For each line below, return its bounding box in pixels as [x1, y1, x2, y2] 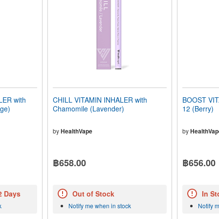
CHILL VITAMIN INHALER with [52, 95, 147, 105]
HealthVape [60, 127, 92, 135]
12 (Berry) [182, 104, 214, 113]
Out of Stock [72, 189, 114, 199]
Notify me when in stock [68, 201, 131, 210]
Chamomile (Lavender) [52, 104, 124, 113]
